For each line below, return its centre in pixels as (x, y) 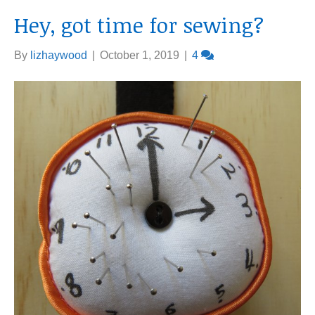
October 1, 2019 (140, 55)
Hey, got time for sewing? (139, 25)
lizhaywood (59, 55)
